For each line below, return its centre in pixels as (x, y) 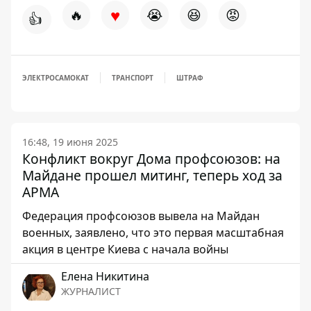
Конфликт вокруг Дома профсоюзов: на (151, 159)
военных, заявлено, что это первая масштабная (153, 233)
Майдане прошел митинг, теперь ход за (152, 175)
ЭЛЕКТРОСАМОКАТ (56, 78)
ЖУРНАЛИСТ (91, 291)
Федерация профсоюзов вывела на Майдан (141, 216)
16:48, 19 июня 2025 (70, 142)
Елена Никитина (105, 276)
